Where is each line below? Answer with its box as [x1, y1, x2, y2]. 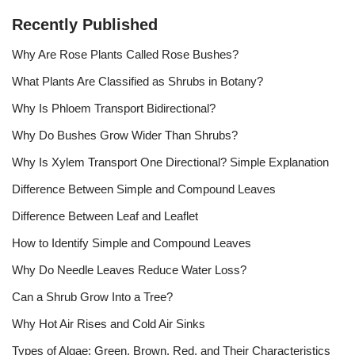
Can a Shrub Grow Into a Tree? [12, 289, 173, 303]
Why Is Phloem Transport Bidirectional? [12, 101, 216, 115]
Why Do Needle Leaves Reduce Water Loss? [12, 262, 246, 277]
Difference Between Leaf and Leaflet [12, 208, 198, 223]
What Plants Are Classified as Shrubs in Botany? [12, 74, 263, 88]
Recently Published [12, 15, 158, 33]
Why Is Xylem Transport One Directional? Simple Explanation [12, 155, 329, 169]
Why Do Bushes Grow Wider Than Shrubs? [12, 128, 238, 142]
